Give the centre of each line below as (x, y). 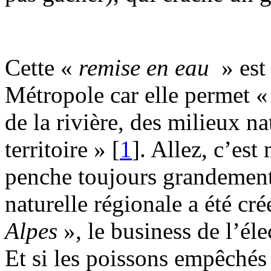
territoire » (55, 149)
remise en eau (147, 67)
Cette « (42, 67)
